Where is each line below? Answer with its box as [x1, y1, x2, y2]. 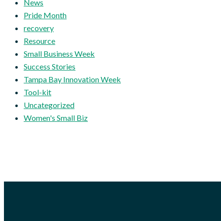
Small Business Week [24, 48, 95, 58]
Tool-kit [24, 87, 51, 97]
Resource [24, 36, 55, 45]
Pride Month [24, 10, 67, 20]
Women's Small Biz [24, 112, 88, 122]
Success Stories [24, 61, 75, 71]
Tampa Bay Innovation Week [24, 74, 121, 84]
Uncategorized [24, 100, 74, 110]
